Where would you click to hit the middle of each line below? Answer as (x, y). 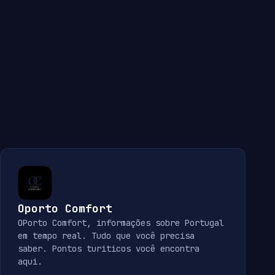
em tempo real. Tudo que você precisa (106, 236)
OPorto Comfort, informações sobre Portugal (121, 223)
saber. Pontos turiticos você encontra (109, 249)
